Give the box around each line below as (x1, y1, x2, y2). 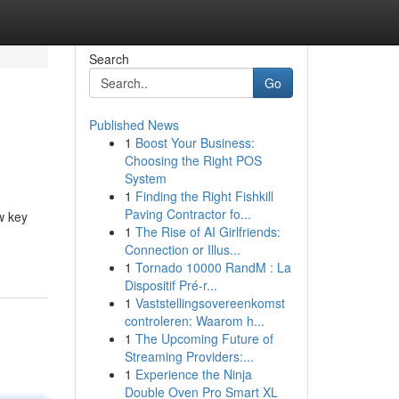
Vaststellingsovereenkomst (134, 294, 285, 312)
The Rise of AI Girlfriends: (134, 223, 281, 240)
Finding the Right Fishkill (134, 187, 273, 205)
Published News (88, 116, 179, 134)
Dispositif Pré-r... (124, 276, 217, 294)
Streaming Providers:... (124, 347, 254, 365)
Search (88, 50, 129, 68)
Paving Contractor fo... (124, 205, 251, 223)
